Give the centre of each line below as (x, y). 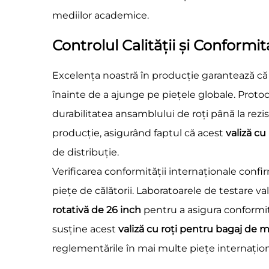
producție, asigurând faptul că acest (139, 133)
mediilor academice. (101, 15)
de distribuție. (86, 152)
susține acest (85, 229)
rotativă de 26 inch (98, 210)
